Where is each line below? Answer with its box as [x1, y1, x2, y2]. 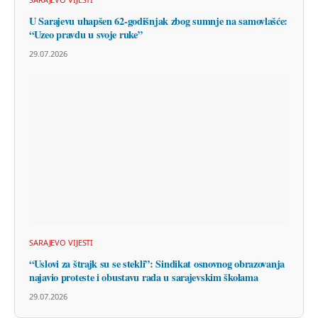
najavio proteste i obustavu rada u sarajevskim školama [29, 270, 258, 285]
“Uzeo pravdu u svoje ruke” [29, 27, 143, 43]
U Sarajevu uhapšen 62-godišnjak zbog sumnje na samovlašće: [29, 13, 288, 29]
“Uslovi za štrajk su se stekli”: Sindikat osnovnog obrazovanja [29, 256, 285, 272]
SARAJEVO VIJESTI [29, 237, 94, 248]
